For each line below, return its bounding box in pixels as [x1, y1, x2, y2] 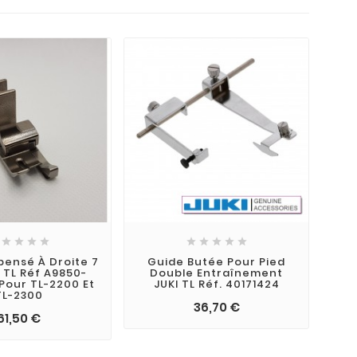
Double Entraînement [150, 265, 284, 280]
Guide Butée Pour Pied [147, 253, 286, 269]
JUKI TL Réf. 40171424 [153, 276, 280, 292]
